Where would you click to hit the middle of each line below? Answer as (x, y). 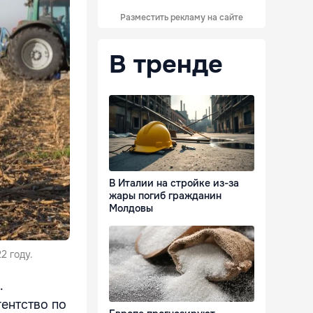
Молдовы (131, 209)
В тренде (166, 64)
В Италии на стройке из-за (174, 183)
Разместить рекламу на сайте (182, 17)
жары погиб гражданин (165, 196)
